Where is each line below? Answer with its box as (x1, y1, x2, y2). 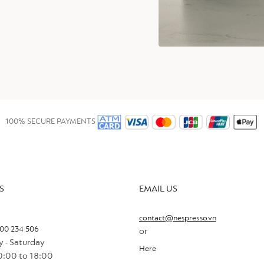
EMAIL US (139, 184, 177, 194)
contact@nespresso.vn (139, 214, 216, 223)
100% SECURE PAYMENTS (5, 118, 96, 127)
